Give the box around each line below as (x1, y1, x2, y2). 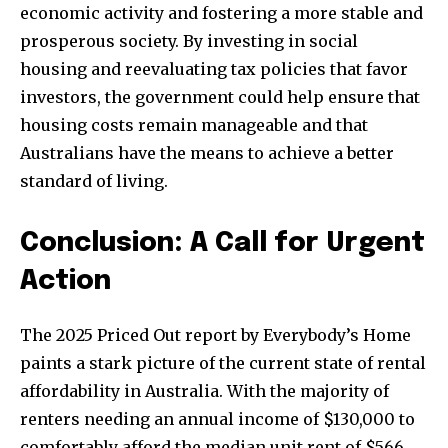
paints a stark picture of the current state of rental (20, 353, 426, 374)
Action (20, 268, 111, 296)
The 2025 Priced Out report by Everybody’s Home (20, 325, 411, 346)
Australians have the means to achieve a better (20, 143, 394, 164)
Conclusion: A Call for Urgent (20, 230, 425, 258)
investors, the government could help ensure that (20, 87, 420, 108)
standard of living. (20, 171, 168, 192)
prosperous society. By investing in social (20, 31, 358, 52)
